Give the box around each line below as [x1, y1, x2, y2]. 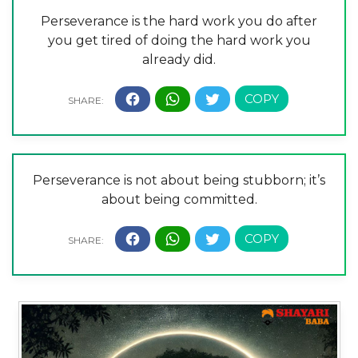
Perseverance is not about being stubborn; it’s [33, 173, 325, 189]
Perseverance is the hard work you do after [41, 14, 317, 30]
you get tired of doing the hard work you [47, 33, 311, 49]
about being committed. [101, 192, 257, 208]
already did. [142, 52, 216, 68]
